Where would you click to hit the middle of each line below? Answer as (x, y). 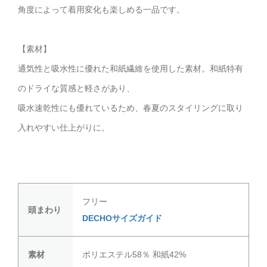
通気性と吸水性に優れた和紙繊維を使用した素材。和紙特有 (131, 69)
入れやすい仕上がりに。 (64, 128)
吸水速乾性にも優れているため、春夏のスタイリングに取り (131, 108)
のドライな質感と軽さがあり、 (76, 89)
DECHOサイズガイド (122, 218)
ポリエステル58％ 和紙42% (134, 255)
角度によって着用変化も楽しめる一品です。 (101, 10)
